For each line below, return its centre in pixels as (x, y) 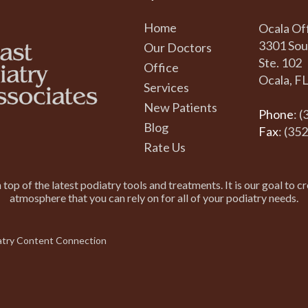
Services (166, 88)
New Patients (180, 108)
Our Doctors (178, 48)
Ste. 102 (280, 63)
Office (161, 68)
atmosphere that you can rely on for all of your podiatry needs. (154, 198)
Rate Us (165, 147)
